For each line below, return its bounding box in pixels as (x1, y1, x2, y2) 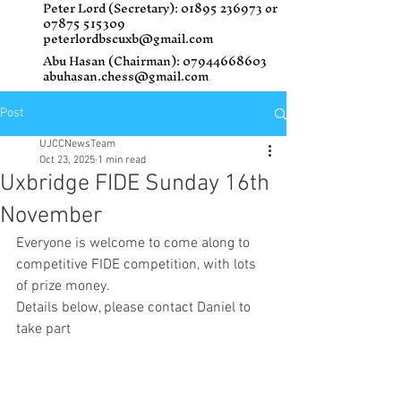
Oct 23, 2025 (39, 154, 95, 166)
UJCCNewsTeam (39, 138, 115, 150)
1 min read (98, 154, 146, 166)
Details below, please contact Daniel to (16, 299, 254, 317)
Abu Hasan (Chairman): (43, 47, 183, 75)
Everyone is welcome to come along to (16, 235, 253, 252)
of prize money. (16, 277, 113, 295)
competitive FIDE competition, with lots (16, 256, 260, 274)
